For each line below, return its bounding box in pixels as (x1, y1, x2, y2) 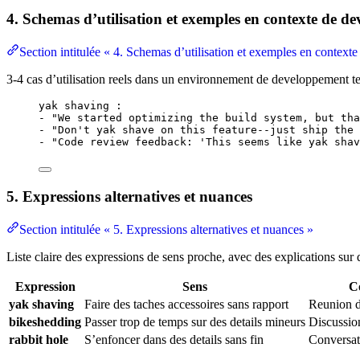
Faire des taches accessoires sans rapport (84, 297, 288, 311)
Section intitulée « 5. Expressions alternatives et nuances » (19, 222, 313, 236)
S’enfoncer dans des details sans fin (84, 332, 264, 346)
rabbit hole (9, 332, 68, 346)
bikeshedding (9, 314, 81, 329)
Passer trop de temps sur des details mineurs (84, 314, 305, 329)
